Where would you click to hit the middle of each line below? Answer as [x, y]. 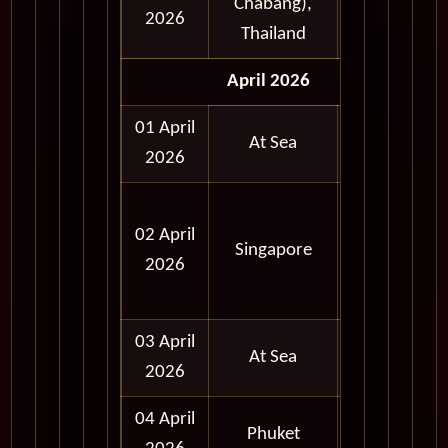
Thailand [273, 35]
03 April [165, 343]
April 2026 [268, 82]
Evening [376, 296]
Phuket [273, 435]
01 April [165, 129]
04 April [165, 420]
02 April [165, 236]
